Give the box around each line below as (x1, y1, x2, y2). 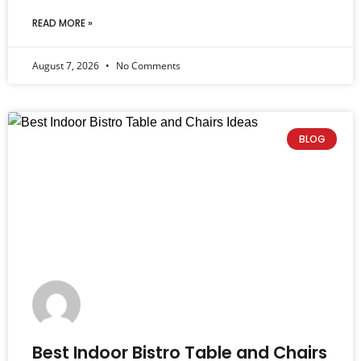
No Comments (114, 59, 180, 73)
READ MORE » (32, 16, 93, 31)
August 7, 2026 (32, 59, 102, 73)
